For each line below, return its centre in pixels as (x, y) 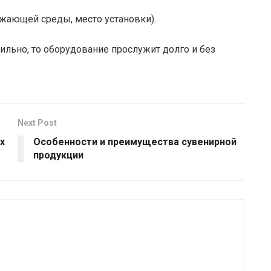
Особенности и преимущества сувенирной (135, 142)
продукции (58, 155)
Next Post (37, 123)
